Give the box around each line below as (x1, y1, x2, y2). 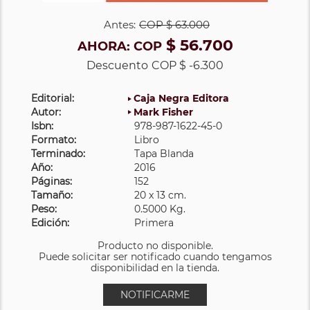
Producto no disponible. (97, 239, 213, 252)
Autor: (31, 105, 61, 118)
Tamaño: (31, 188, 73, 201)
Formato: (31, 133, 76, 146)
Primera (134, 216, 174, 229)
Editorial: (31, 91, 74, 104)
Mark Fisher (134, 105, 194, 118)
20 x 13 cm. (134, 188, 187, 201)
